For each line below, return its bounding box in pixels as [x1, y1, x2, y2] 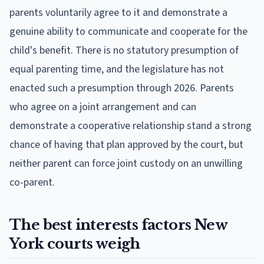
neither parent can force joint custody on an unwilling [9, 156, 243, 171]
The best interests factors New [9, 216, 227, 233]
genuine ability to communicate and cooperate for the [9, 24, 247, 39]
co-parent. [9, 174, 55, 190]
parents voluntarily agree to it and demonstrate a [9, 5, 227, 20]
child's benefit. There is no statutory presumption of [9, 42, 239, 58]
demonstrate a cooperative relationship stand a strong [9, 118, 252, 133]
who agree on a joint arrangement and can [9, 99, 196, 114]
